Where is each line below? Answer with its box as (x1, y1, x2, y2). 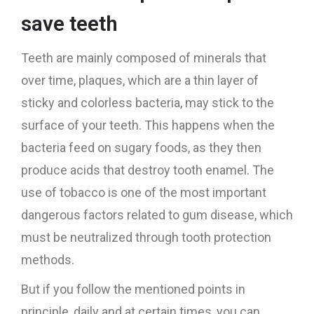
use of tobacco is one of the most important (21, 185, 266, 200)
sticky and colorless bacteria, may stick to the (21, 95, 274, 110)
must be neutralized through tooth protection (21, 230, 271, 245)
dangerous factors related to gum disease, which (21, 207, 293, 222)
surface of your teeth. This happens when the (21, 118, 275, 132)
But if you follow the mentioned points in (21, 282, 245, 296)
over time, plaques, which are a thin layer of (21, 73, 259, 88)
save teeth (21, 11, 118, 36)
